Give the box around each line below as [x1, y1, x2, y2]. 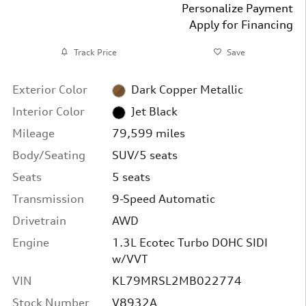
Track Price [74, 46, 117, 57]
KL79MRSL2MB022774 [111, 274, 242, 288]
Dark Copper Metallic [130, 83, 243, 96]
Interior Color [12, 105, 85, 118]
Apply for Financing [189, 18, 293, 31]
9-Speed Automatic [111, 192, 216, 206]
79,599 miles [111, 126, 185, 140]
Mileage [12, 126, 55, 140]
